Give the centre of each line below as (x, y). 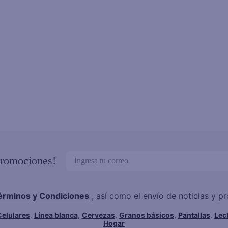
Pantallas (194, 215)
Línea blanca (56, 215)
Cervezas (98, 215)
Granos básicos (146, 215)
